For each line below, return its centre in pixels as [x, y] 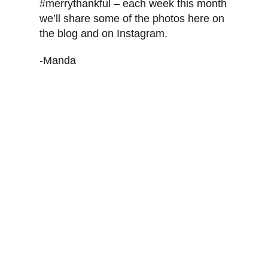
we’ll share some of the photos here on [132, 19]
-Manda [58, 61]
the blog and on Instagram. [104, 34]
